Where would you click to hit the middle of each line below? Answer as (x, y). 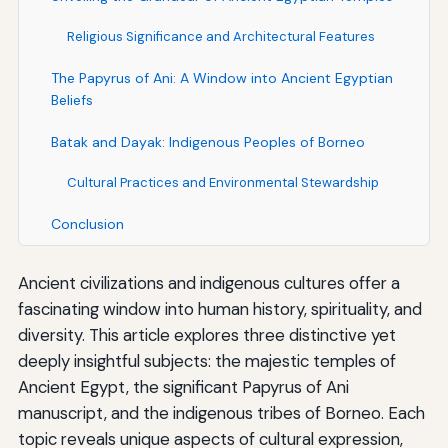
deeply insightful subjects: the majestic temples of (206, 361)
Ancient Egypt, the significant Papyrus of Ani (183, 387)
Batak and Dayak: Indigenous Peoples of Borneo (207, 142)
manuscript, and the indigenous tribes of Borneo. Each (221, 413)
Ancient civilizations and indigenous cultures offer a (208, 283)
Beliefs (71, 100)
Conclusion (87, 224)
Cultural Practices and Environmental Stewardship (222, 183)
